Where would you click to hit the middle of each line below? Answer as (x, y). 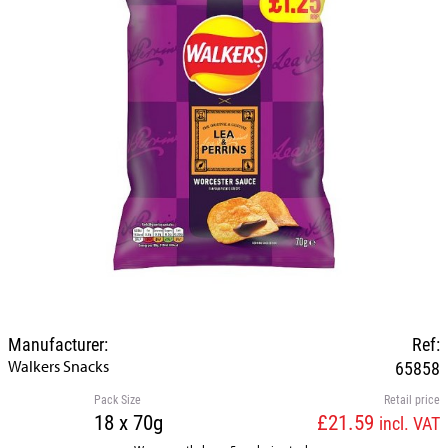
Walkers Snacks (58, 365)
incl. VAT (409, 422)
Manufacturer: (58, 343)
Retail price (411, 399)
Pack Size (118, 399)
